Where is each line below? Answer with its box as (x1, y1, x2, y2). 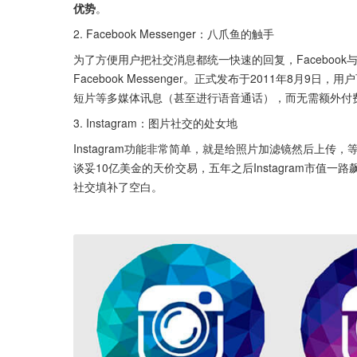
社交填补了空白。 (73, 178, 163, 194)
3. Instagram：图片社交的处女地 (73, 114, 237, 131)
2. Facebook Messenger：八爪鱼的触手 (73, 25, 274, 41)
